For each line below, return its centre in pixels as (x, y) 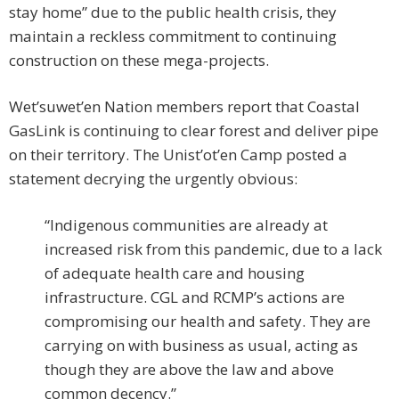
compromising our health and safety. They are (208, 322)
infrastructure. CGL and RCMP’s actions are (195, 297)
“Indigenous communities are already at (186, 225)
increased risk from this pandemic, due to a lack (213, 249)
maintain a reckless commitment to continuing (173, 37)
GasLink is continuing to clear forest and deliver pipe (194, 131)
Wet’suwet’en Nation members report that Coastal (184, 107)
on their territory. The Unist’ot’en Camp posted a (178, 155)
